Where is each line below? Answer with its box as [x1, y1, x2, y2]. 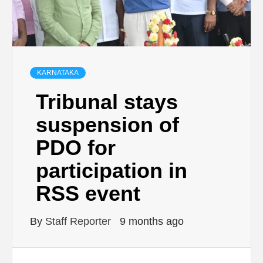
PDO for [36, 136, 116, 160]
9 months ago [120, 215, 184, 228]
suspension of [36, 113, 179, 137]
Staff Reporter [45, 215, 114, 228]
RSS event [36, 181, 140, 206]
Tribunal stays [36, 90, 178, 114]
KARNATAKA [37, 69, 79, 77]
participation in [36, 159, 187, 183]
